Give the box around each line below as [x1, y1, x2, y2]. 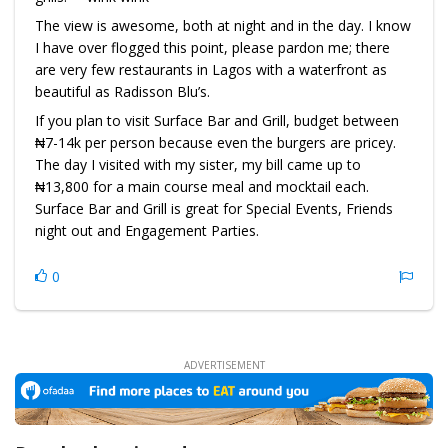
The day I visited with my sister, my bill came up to [35, 155, 361, 175]
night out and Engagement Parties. [35, 221, 259, 241]
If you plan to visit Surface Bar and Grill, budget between [35, 111, 399, 131]
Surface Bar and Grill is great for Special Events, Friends [35, 199, 393, 219]
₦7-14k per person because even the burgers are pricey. [35, 133, 396, 153]
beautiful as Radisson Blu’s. [35, 82, 210, 102]
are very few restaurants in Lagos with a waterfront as [35, 60, 387, 80]
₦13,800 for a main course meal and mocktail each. [35, 177, 369, 197]
